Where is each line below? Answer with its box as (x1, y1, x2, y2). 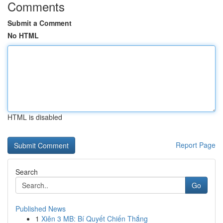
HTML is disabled (7, 112, 62, 122)
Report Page (176, 140, 216, 150)
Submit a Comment (7, 18, 72, 28)
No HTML (7, 30, 39, 40)
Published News (15, 204, 66, 214)
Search (15, 167, 38, 177)
